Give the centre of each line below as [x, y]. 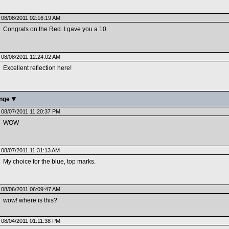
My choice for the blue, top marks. [49, 162]
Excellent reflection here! [37, 68]
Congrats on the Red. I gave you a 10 [54, 29]
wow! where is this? [30, 200]
